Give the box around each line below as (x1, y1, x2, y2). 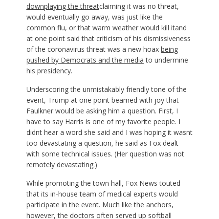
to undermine (143, 55, 188, 65)
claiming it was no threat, (99, 1, 179, 11)
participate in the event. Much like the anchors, (26, 200, 174, 209)
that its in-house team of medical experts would (26, 189, 178, 198)
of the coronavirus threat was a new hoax (26, 44, 161, 54)
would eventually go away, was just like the (26, 12, 163, 22)
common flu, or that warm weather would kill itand (26, 23, 187, 32)
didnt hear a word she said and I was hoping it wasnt (26, 128, 193, 137)
